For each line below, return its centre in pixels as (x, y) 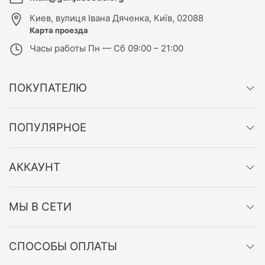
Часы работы (59, 49)
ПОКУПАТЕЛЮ (48, 88)
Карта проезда (59, 30)
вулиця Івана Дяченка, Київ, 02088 (130, 18)
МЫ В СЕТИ (40, 207)
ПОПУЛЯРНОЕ (48, 128)
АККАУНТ (35, 167)
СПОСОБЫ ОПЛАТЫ (63, 247)
